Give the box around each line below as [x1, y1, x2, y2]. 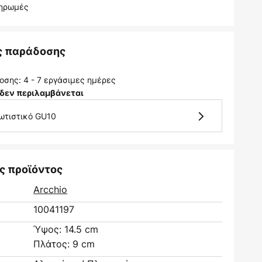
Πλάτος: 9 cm [33, 237, 95, 250]
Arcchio [33, 183, 68, 196]
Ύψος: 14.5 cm [33, 223, 99, 236]
